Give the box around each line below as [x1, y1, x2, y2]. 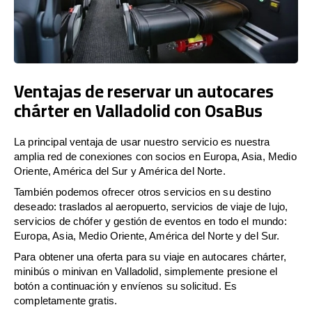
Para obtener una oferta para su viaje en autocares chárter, [14, 250, 286, 263]
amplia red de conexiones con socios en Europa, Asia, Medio [14, 150, 297, 162]
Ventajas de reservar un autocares [14, 74, 274, 107]
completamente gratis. [14, 294, 118, 306]
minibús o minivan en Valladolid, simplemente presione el [14, 265, 278, 277]
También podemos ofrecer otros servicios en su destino [14, 185, 271, 198]
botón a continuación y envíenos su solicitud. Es [14, 279, 237, 292]
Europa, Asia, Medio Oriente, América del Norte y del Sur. [14, 229, 280, 242]
